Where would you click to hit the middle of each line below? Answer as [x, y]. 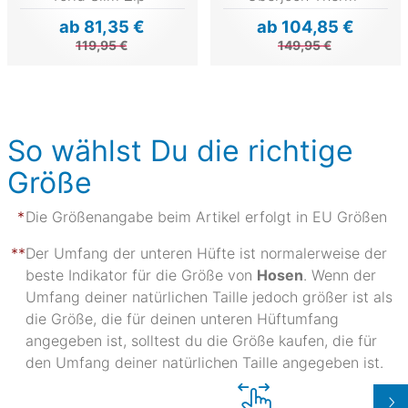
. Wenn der [340, 275]
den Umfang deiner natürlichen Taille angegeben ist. [204, 362]
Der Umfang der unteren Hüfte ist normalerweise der [206, 253]
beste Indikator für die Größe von [141, 275]
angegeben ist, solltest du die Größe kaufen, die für [201, 340]
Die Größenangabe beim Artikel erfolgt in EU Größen [206, 216]
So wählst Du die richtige [180, 150]
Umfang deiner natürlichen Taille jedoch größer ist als [209, 296]
